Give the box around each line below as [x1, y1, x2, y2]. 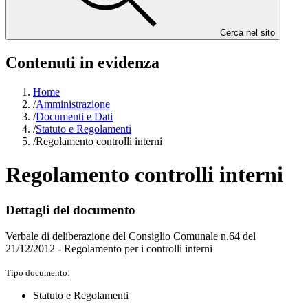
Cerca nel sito [220, 27, 275, 38]
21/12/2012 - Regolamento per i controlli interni [5, 243, 212, 255]
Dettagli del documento [5, 202, 135, 217]
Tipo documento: [5, 267, 70, 278]
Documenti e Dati [36, 110, 113, 122]
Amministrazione [36, 98, 110, 110]
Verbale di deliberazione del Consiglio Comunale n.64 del [5, 230, 256, 243]
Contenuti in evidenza [5, 53, 159, 71]
